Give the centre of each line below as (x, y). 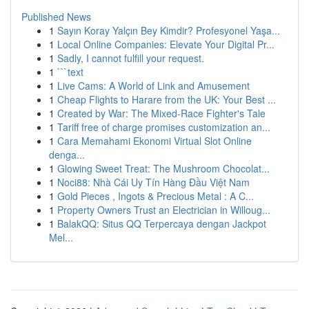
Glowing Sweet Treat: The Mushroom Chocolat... (163, 168)
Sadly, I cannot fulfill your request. (131, 58)
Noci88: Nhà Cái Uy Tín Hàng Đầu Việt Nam (153, 182)
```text (70, 72)
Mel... (61, 237)
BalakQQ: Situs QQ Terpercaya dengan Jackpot (162, 223)
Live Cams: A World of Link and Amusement (153, 86)
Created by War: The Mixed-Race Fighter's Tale (161, 113)
